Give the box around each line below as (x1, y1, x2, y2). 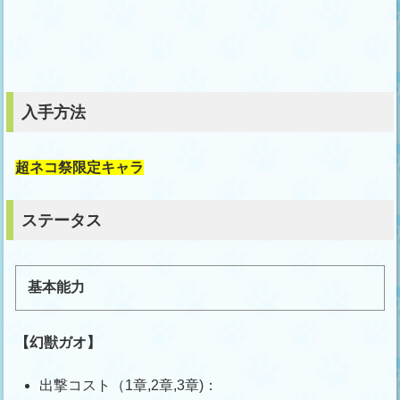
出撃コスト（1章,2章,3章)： (39, 378, 219, 394)
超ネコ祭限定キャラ (15, 159, 145, 175)
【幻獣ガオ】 (15, 335, 102, 351)
